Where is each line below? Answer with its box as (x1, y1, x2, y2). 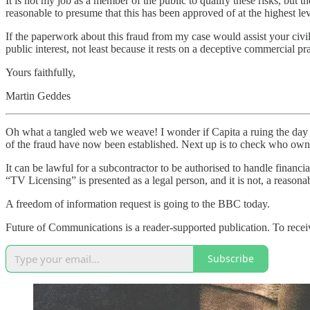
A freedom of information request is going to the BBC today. (6, 197, 270, 210)
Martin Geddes (6, 89, 71, 102)
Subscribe (208, 252, 254, 266)
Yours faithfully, (6, 66, 75, 78)
